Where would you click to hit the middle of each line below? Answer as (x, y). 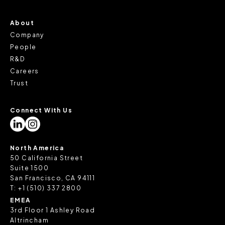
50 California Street (46, 158)
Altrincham (29, 220)
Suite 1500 (29, 168)
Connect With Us (41, 110)
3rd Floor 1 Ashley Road (53, 210)
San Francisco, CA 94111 (53, 178)
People (23, 47)
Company (27, 35)
